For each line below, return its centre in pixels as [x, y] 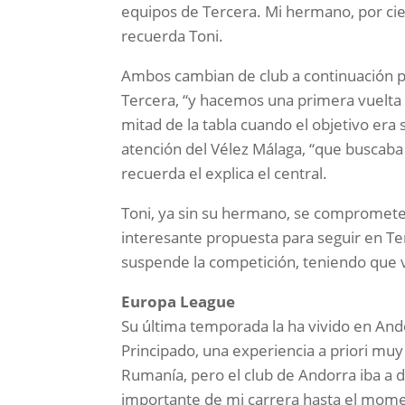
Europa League [179, 302]
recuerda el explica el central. [225, 174]
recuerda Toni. [173, 36]
